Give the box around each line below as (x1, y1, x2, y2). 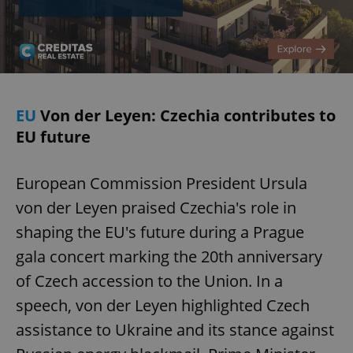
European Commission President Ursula (16, 173, 307, 195)
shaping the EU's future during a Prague (16, 221, 304, 243)
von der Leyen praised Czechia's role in (16, 197, 296, 219)
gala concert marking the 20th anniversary (16, 246, 322, 268)
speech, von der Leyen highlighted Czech (16, 295, 310, 317)
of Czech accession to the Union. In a (16, 270, 283, 292)
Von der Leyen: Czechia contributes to (40, 105, 336, 127)
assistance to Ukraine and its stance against (16, 319, 334, 341)
